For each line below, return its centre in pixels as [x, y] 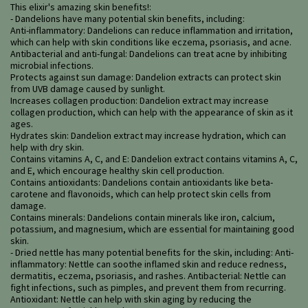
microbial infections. [52, 66]
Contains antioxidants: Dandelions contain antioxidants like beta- [142, 183]
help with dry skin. [47, 147]
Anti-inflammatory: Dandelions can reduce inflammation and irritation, [152, 31]
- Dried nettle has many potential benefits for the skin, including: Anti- [152, 253]
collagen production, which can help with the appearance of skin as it [152, 112]
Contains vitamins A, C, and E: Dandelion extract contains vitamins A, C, [154, 159]
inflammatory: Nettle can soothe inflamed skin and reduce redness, [148, 264]
